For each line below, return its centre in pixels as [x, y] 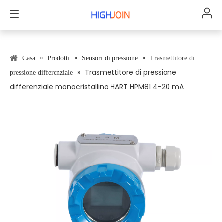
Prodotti [58, 58]
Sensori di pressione [110, 58]
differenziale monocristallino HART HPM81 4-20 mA [97, 87]
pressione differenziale [41, 73]
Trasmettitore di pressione [131, 72]
